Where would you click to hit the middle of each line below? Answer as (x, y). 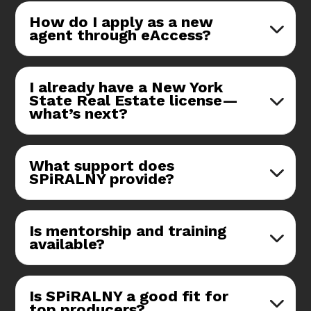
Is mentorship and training (128, 231)
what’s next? (79, 114)
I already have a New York (126, 87)
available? (67, 244)
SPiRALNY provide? (102, 179)
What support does (102, 166)
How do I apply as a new (121, 22)
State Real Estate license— (134, 101)
